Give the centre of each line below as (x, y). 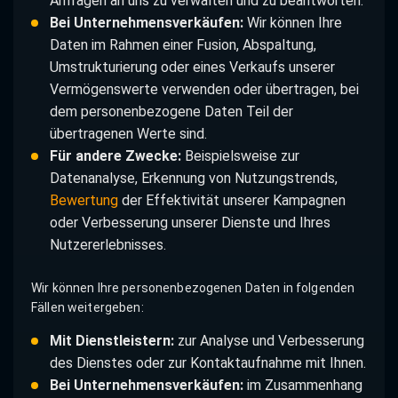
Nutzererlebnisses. (107, 244)
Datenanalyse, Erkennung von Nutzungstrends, (193, 178)
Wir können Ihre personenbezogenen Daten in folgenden (193, 288)
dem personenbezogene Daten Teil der (171, 111)
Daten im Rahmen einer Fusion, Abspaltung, (183, 44)
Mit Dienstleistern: (111, 341)
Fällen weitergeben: (88, 308)
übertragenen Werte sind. (128, 133)
